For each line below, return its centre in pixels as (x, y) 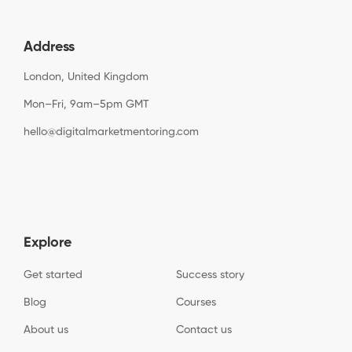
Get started (53, 275)
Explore (48, 243)
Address (49, 48)
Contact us (204, 330)
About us (46, 330)
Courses (196, 303)
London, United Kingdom (86, 77)
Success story (210, 275)
